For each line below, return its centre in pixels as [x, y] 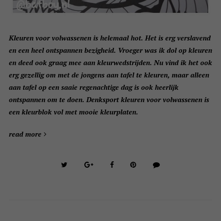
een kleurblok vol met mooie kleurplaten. [74, 112]
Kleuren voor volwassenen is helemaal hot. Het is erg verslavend [110, 38]
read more [25, 134]
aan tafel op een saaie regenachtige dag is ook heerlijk [93, 87]
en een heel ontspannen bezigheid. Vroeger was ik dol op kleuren [110, 50]
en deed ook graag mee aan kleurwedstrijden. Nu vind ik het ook [110, 63]
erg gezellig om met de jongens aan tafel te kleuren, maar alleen [109, 75]
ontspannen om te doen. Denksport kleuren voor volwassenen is [109, 100]
